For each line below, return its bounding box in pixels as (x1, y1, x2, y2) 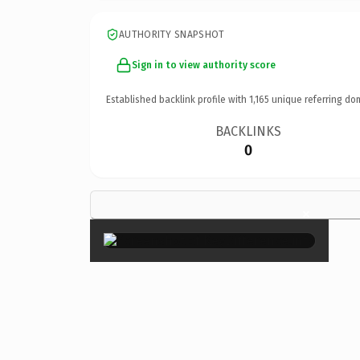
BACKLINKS (215, 123, 282, 139)
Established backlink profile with (106, 93, 249, 105)
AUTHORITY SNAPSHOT (119, 28, 225, 40)
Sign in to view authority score (132, 59, 276, 71)
